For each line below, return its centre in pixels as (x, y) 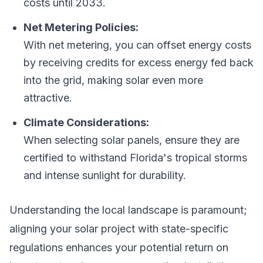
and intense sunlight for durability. (105, 175)
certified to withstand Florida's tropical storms (135, 158)
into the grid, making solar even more (113, 80)
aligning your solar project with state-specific (119, 229)
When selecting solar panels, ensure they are (131, 140)
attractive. (48, 98)
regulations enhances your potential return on (119, 247)
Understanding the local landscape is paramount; (128, 210)
